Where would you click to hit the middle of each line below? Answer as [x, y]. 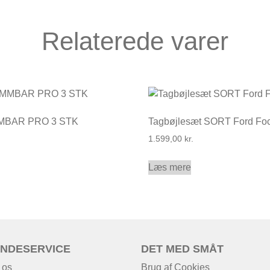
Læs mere [170, 167]
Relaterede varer [135, 41]
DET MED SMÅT [182, 249]
